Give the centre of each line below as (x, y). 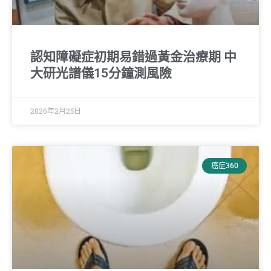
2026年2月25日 (56, 110)
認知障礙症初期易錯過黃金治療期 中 (133, 57)
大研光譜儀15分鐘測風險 (101, 73)
